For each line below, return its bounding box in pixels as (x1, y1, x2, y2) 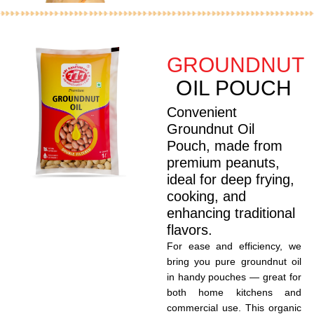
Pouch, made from (166, 137, 282, 153)
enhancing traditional (166, 205, 295, 221)
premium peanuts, (166, 154, 280, 170)
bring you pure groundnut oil (166, 255, 302, 267)
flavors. (166, 221, 212, 238)
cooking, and (166, 188, 246, 204)
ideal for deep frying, (166, 171, 294, 187)
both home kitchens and (166, 286, 302, 298)
